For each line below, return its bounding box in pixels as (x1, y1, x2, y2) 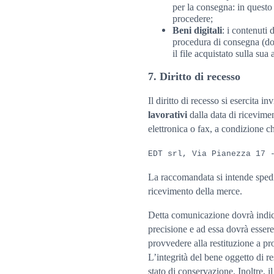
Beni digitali (172, 24, 222, 35)
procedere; (172, 13, 213, 24)
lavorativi (148, 109, 187, 120)
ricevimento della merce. (148, 185, 242, 196)
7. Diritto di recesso (148, 70, 240, 83)
